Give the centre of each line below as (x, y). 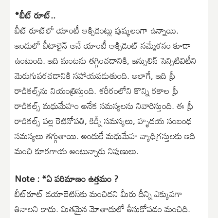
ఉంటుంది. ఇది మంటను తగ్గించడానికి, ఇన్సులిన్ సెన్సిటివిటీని (106, 61)
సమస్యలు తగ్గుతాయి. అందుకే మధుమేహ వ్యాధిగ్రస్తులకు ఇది (105, 136)
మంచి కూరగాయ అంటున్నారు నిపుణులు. (77, 151)
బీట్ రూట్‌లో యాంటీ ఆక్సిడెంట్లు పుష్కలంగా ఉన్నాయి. (97, 30)
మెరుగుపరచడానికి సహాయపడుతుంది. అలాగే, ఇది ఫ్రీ (95, 76)
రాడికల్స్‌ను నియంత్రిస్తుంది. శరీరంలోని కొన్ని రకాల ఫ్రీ (96, 91)
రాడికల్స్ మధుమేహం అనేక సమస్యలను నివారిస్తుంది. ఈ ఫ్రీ (104, 106)
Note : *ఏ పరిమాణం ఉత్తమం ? (66, 179)
